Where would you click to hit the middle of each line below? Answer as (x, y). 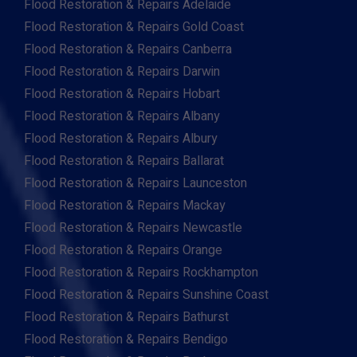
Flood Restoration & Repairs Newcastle (133, 228)
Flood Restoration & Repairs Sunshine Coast (146, 295)
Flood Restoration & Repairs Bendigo (126, 339)
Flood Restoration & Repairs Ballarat (124, 161)
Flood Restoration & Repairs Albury (121, 139)
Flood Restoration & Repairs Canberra (128, 49)
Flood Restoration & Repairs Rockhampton (141, 273)
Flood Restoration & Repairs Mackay (125, 206)
